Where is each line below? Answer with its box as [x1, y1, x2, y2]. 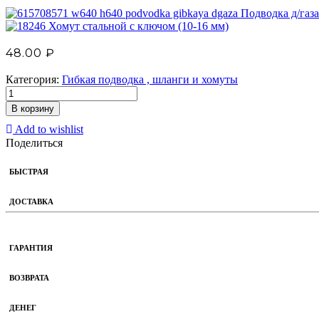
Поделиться [6, 137, 63, 150]
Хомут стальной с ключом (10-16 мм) [48, 19, 229, 32]
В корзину [11, 103, 54, 114]
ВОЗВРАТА [9, 273, 49, 283]
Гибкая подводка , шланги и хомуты [62, 73, 238, 85]
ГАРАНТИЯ [9, 244, 53, 253]
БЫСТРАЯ [9, 167, 48, 177]
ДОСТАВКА [9, 197, 53, 206]
